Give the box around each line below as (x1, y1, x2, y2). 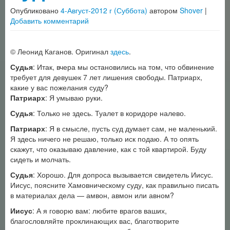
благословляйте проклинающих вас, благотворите (10, 216, 179, 226)
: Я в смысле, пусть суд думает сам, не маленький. (45, 123, 217, 133)
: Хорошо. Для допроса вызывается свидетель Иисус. (33, 169, 213, 180)
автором (149, 5, 180, 15)
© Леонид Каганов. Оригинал (10, 46, 110, 56)
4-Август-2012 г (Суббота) (61, 5, 147, 15)
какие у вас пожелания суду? (10, 82, 108, 92)
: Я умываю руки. (45, 92, 103, 103)
